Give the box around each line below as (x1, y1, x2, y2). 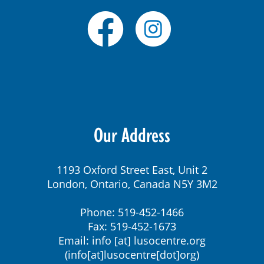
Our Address (94, 121, 170, 148)
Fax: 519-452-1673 (88, 219, 176, 233)
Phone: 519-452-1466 (80, 204, 184, 219)
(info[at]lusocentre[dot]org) (65, 247, 199, 262)
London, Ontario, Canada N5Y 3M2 (47, 176, 217, 191)
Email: (58, 233, 92, 247)
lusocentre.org (134, 233, 206, 247)
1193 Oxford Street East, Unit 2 (57, 162, 207, 177)
